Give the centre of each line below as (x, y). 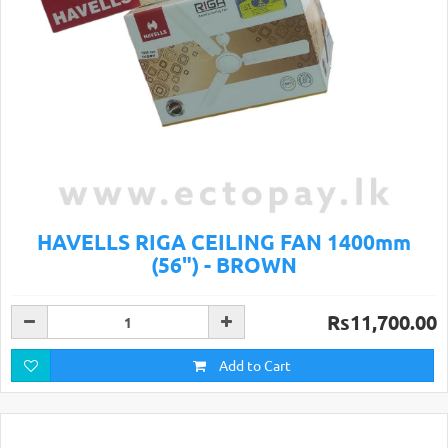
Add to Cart (253, 364)
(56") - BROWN (224, 264)
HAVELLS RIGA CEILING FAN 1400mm (224, 241)
